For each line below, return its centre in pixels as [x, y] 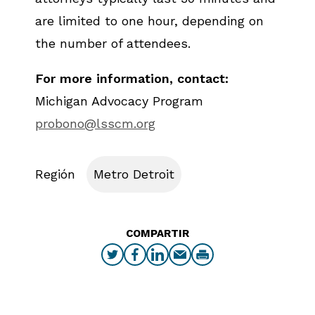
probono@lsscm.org [95, 123]
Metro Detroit [134, 174]
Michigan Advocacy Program [119, 101]
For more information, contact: [132, 78]
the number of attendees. [113, 43]
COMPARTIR [157, 233]
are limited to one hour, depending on [149, 21]
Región [55, 174]
